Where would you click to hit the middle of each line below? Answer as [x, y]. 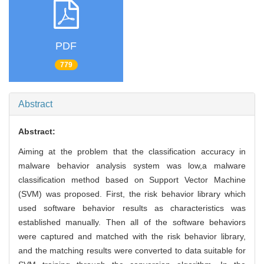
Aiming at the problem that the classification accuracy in [132, 151]
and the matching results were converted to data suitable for [132, 250]
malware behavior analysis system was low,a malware [132, 165]
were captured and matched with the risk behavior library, [132, 236]
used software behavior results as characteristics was [132, 208]
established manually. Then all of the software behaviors [132, 222]
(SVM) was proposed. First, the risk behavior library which [132, 194]
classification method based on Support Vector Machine [132, 179]
